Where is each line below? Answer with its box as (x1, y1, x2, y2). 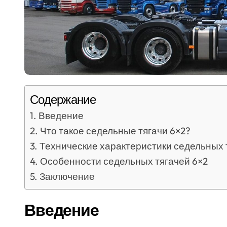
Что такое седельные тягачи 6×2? (40, 125, 191, 137)
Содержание (30, 92, 96, 107)
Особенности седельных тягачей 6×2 (40, 155, 208, 167)
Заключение (39, 170, 95, 182)
